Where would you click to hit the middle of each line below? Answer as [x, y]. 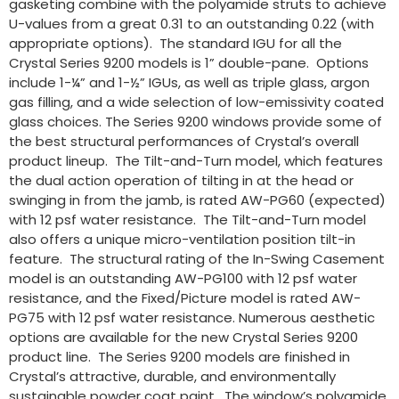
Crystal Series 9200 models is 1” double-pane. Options [189, 63]
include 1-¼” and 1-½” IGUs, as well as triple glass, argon [189, 83]
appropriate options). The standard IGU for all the [175, 44]
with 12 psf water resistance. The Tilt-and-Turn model [187, 220]
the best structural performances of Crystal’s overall [184, 142]
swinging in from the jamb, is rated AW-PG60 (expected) [197, 200]
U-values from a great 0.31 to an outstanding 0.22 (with [191, 24]
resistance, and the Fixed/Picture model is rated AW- [185, 298]
